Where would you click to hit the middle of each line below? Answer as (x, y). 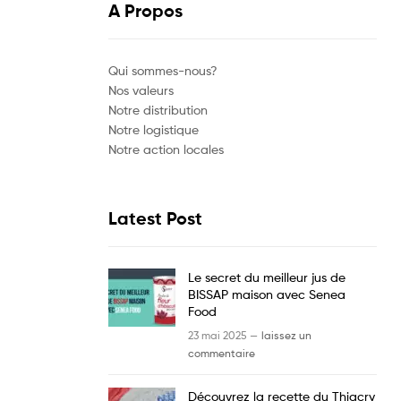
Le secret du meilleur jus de (267, 277)
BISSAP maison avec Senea (267, 294)
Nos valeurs (141, 90)
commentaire (222, 354)
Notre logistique (154, 129)
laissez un (286, 336)
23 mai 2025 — (223, 336)
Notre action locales (166, 149)
